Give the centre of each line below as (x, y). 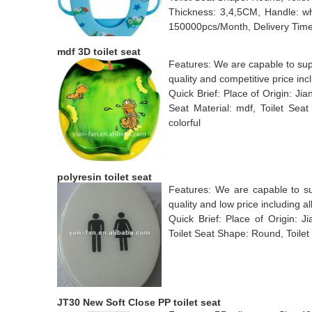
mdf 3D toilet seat (99, 52)
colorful (185, 123)
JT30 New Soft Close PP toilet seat (139, 302)
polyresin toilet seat (104, 177)
